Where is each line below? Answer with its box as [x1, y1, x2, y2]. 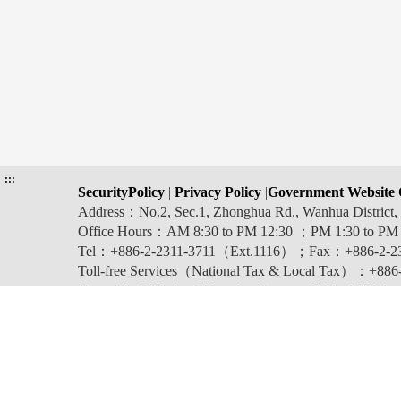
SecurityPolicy [78, 184, 168, 200]
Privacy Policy [171, 184, 261, 200]
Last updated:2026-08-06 [87, 363, 222, 378]
